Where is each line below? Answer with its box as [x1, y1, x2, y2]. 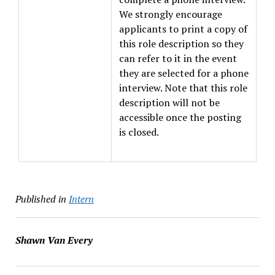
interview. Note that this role [119, 81, 247, 95]
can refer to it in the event [119, 52, 237, 65]
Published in [15, 192, 66, 206]
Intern [68, 192, 94, 206]
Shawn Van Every [15, 233, 93, 247]
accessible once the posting [119, 110, 241, 124]
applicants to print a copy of [119, 22, 247, 36]
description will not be [119, 96, 220, 109]
